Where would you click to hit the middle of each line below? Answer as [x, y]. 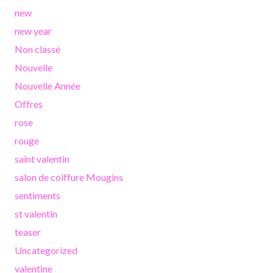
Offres [29, 104]
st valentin [36, 213]
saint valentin [42, 158]
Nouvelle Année [48, 85]
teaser [28, 232]
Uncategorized [46, 250]
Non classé [37, 49]
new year [33, 30]
